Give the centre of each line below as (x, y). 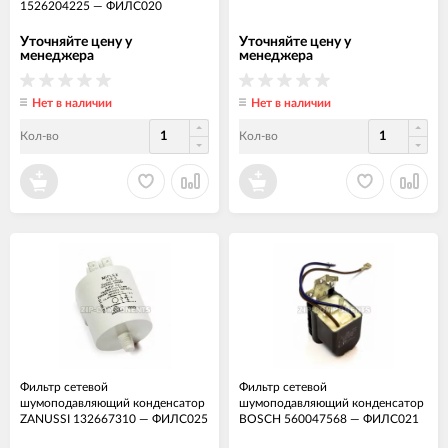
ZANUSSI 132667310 (78, 418)
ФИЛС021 (391, 418)
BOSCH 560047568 (293, 418)
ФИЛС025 (180, 418)
